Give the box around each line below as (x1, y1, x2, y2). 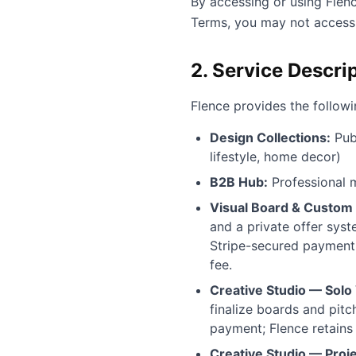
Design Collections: (210, 130, 331, 145)
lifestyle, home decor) (210, 149, 341, 164)
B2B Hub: (210, 174, 268, 190)
